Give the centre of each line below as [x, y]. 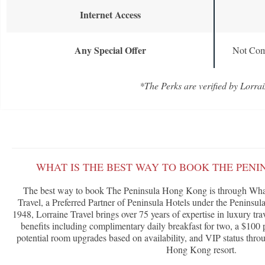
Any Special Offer [110, 50]
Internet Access [110, 15]
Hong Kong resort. [201, 250]
